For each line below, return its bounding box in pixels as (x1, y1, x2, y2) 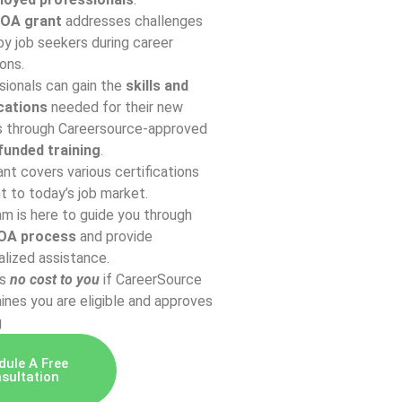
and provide (75, 227, 153, 245)
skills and (125, 76, 188, 94)
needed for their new (47, 98, 183, 116)
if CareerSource (99, 270, 202, 288)
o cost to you (17, 270, 100, 288)
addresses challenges (61, 12, 203, 30)
